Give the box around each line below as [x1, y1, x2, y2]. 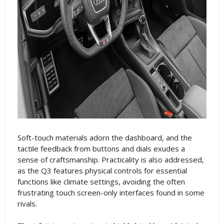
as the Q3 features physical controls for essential [17, 165, 187, 175]
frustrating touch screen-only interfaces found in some [17, 187, 204, 197]
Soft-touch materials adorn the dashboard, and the [17, 132, 192, 142]
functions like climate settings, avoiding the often [17, 176, 185, 186]
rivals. [17, 198, 37, 208]
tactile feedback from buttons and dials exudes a [17, 143, 185, 153]
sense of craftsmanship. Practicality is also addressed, [17, 154, 204, 164]
